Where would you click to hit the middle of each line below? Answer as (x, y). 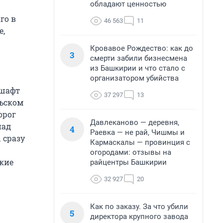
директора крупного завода (139, 217)
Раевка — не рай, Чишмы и (137, 132)
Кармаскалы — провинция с (140, 142)
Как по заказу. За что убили (139, 207)
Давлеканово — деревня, (135, 122)
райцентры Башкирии (128, 162)
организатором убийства (134, 78)
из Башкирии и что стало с (138, 68)
